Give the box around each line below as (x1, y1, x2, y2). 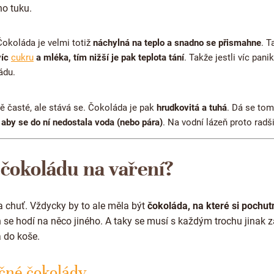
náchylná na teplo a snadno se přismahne (93, 37, 261, 48)
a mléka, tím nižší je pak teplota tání (34, 51, 184, 63)
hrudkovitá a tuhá (157, 102, 227, 113)
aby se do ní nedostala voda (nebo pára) (1, 116, 163, 128)
